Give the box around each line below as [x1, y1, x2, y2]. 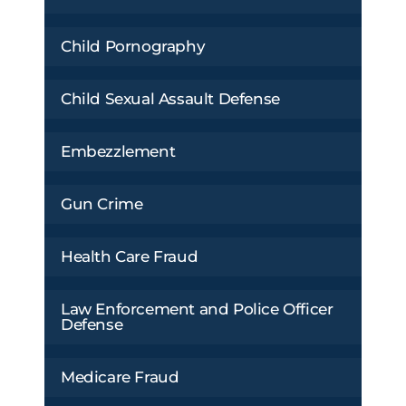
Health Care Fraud [61, 246, 198, 266]
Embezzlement [61, 141, 176, 160]
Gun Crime [61, 194, 143, 213]
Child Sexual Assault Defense [61, 89, 280, 108]
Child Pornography [61, 36, 206, 55]
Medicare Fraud [61, 367, 179, 386]
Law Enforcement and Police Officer [61, 299, 333, 318]
